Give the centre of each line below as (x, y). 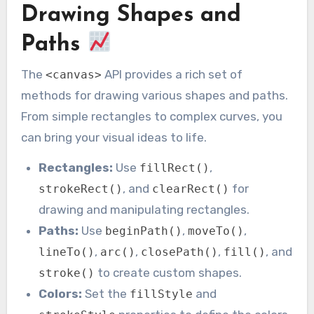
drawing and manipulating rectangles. (144, 209)
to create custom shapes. (169, 272)
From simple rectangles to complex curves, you (151, 117)
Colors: (61, 293)
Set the (106, 293)
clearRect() (191, 189)
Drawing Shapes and (131, 15)
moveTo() (216, 231)
